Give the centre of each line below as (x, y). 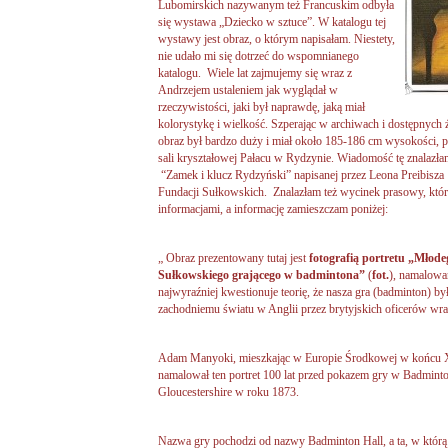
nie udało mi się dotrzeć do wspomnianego (258, 55)
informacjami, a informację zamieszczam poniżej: (273, 208)
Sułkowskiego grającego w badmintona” (261, 275)
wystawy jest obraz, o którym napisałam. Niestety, (276, 38)
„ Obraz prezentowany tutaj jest (232, 258)
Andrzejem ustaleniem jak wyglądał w (248, 89)
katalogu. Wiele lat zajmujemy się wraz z (255, 72)
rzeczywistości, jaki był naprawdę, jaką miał (261, 106)
